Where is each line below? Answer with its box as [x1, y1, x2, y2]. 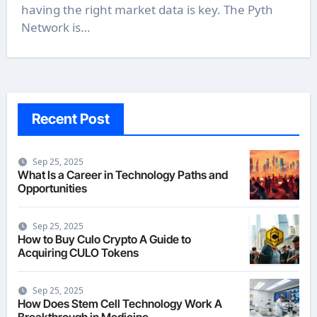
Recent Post [31, 110, 110, 127]
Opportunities [17, 180, 87, 195]
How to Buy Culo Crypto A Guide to [17, 231, 191, 246]
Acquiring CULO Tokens [17, 245, 139, 260]
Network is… [21, 19, 90, 35]
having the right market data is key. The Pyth [21, 1, 273, 18]
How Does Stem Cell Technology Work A [17, 296, 222, 311]
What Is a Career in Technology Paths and [17, 167, 228, 182]
